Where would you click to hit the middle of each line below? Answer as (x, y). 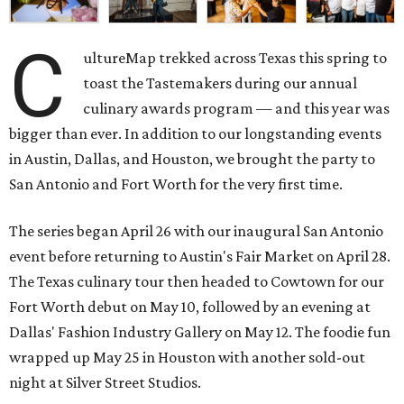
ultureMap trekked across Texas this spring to (235, 58)
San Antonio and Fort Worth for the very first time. (176, 184)
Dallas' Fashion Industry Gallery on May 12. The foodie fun (200, 332)
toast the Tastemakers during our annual (220, 83)
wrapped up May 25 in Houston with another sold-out (187, 358)
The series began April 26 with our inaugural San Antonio (196, 231)
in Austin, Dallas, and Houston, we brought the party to (192, 159)
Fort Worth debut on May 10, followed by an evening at (190, 307)
